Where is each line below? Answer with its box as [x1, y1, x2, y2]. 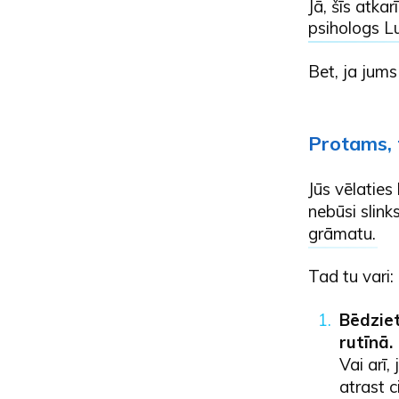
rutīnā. [338, 330, 397, 353]
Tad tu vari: [307, 265, 394, 288]
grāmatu [307, 223, 372, 245]
